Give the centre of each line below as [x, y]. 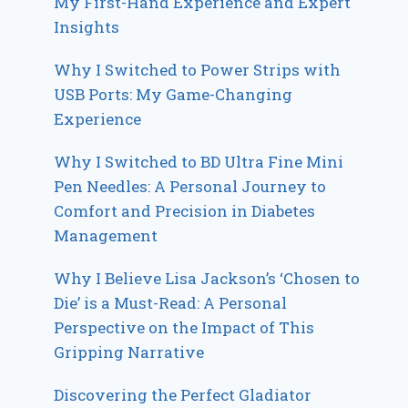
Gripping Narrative [129, 352]
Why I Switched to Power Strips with [198, 69]
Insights [87, 26]
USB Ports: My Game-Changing [173, 94]
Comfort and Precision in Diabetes [185, 210]
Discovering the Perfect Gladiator [183, 394]
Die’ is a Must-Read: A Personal [171, 302]
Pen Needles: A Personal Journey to [190, 186]
